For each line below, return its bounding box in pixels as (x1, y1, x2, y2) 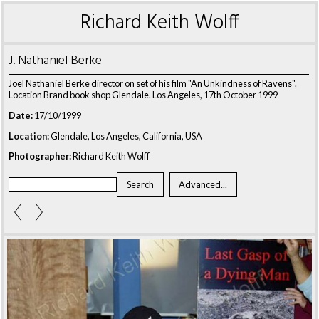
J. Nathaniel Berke (9, 51, 102, 71)
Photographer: (9, 150, 71, 162)
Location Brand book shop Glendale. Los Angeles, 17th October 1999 (9, 89, 278, 100)
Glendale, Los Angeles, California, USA (49, 130, 202, 142)
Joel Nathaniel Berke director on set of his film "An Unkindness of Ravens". (9, 78, 297, 89)
